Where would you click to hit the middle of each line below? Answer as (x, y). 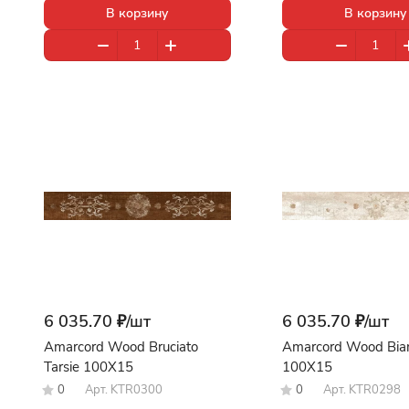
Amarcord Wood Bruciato (121, 347)
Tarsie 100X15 (89, 367)
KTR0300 (136, 390)
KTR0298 (374, 390)
